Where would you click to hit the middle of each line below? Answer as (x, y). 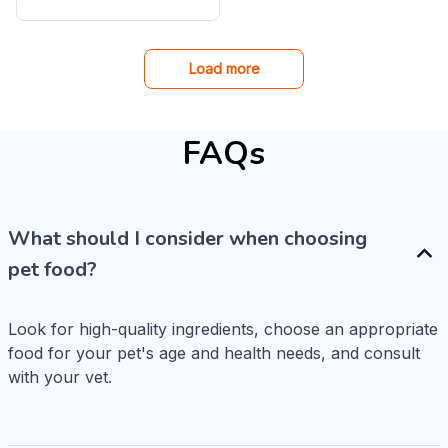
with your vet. (60, 376)
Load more (224, 68)
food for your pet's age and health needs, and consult (214, 352)
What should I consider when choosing (187, 238)
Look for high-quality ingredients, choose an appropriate (223, 328)
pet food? (52, 269)
